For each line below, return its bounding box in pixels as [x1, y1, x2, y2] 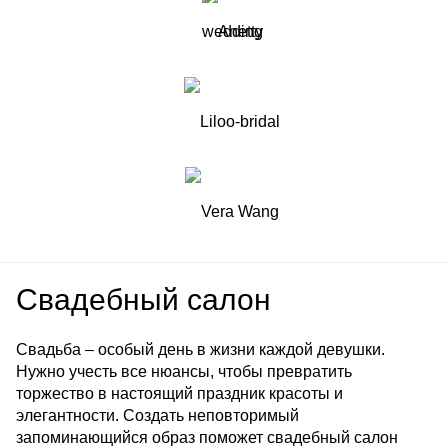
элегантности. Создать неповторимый [16, 406, 299, 424]
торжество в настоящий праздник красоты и [16, 384, 343, 402]
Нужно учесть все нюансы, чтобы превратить [16, 362, 352, 380]
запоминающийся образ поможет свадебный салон [16, 428, 398, 446]
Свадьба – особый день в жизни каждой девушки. [16, 340, 385, 358]
